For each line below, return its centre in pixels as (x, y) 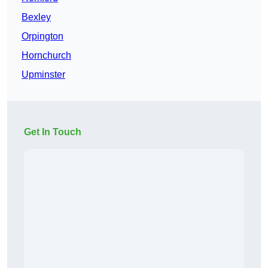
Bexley (36, 17)
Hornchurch (46, 56)
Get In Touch (53, 132)
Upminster (43, 75)
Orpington (42, 36)
